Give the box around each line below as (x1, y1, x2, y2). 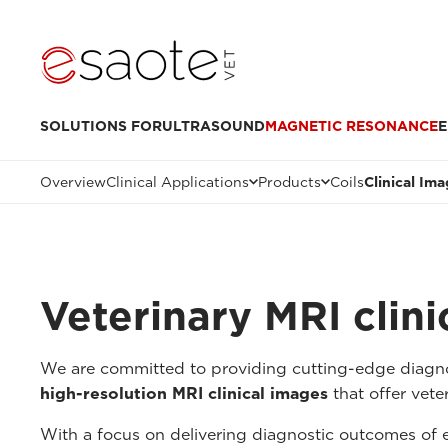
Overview (40, 173, 106, 190)
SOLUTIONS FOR (40, 118, 162, 134)
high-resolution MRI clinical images (40, 383, 328, 403)
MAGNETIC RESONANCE (265, 118, 438, 134)
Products (258, 173, 321, 190)
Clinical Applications (106, 173, 249, 190)
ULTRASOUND (162, 118, 265, 134)
